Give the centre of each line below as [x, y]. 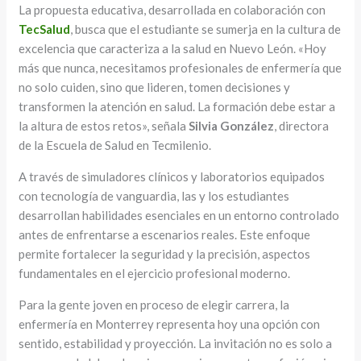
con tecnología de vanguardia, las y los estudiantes [154, 196]
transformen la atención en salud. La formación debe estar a [177, 107]
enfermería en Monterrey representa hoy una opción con [170, 324]
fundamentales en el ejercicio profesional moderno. [155, 274]
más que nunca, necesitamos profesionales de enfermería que [180, 68]
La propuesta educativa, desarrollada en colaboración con [172, 10]
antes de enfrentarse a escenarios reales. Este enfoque [165, 235]
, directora [302, 126]
